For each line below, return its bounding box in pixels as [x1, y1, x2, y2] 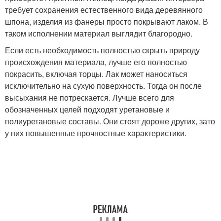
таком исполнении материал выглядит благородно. [5, 28, 192, 39]
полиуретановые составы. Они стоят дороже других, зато [5, 115, 215, 127]
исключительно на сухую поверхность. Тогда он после [5, 80, 202, 92]
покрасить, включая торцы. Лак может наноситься [5, 68, 187, 80]
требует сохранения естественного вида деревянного [5, 4, 203, 16]
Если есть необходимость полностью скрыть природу [5, 44, 200, 56]
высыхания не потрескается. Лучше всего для [5, 92, 174, 104]
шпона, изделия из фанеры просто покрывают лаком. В [5, 16, 208, 28]
